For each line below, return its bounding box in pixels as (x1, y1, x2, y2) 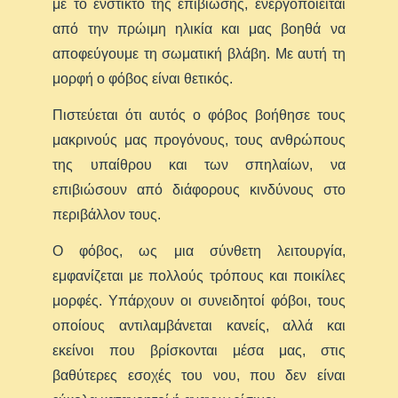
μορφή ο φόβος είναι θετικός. (52, 70, 234, 86)
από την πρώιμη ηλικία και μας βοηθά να (52, 20, 346, 36)
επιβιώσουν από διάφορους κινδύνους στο (52, 181, 346, 197)
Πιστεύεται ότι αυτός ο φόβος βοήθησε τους (52, 107, 346, 123)
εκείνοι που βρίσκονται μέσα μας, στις (52, 342, 346, 358)
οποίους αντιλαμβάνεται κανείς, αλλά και (52, 317, 346, 333)
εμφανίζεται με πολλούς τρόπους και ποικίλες (52, 267, 346, 283)
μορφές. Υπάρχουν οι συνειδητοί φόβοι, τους (52, 292, 346, 308)
